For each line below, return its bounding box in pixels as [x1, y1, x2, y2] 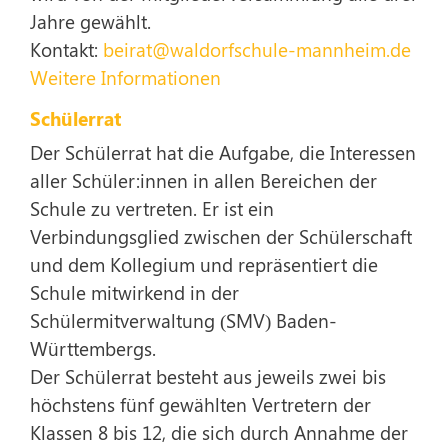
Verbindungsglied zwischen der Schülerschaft [30, 223, 412, 249]
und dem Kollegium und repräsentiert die [30, 251, 378, 277]
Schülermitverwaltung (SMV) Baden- [30, 307, 337, 333]
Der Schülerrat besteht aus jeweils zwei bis [30, 363, 386, 389]
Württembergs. [30, 335, 156, 361]
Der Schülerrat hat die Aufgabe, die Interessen [30, 139, 416, 165]
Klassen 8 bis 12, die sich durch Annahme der [30, 419, 408, 445]
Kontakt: [30, 36, 103, 62]
